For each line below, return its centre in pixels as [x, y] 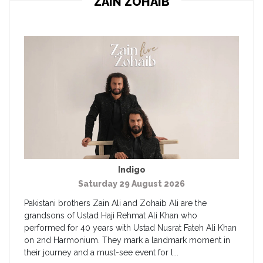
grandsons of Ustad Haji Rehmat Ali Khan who [111, 215]
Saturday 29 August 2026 [131, 183]
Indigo [131, 169]
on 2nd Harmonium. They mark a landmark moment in [127, 240]
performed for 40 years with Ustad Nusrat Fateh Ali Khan [130, 227]
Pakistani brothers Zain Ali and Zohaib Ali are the [115, 203]
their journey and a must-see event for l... [101, 252]
